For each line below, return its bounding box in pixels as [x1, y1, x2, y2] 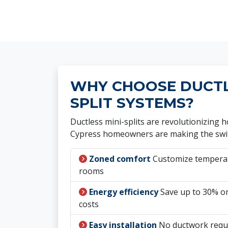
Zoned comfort [89, 153, 151, 164]
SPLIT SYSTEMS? [70, 94, 194, 111]
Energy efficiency [89, 186, 158, 197]
